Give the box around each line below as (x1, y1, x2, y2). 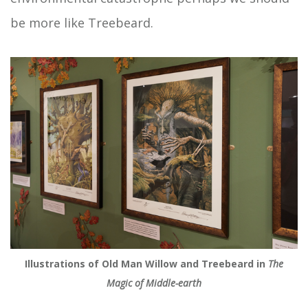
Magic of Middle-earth (107, 276, 201, 289)
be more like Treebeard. (10, 14, 153, 31)
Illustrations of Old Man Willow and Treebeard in (25, 256, 268, 270)
